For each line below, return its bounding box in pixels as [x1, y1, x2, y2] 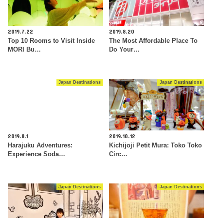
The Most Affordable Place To [109, 37, 198, 45]
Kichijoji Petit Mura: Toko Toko [109, 142, 202, 149]
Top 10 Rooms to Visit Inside [8, 37, 95, 45]
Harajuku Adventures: [8, 142, 73, 149]
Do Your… [109, 46, 140, 54]
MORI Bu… [8, 46, 41, 54]
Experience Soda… [8, 150, 66, 158]
